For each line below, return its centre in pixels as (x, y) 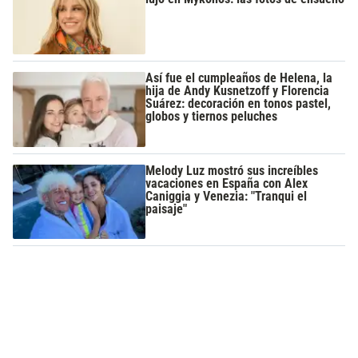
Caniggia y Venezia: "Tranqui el (227, 196)
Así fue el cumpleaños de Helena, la (239, 78)
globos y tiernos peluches (212, 117)
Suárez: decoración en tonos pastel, (239, 104)
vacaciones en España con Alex (227, 183)
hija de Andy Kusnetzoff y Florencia (238, 91)
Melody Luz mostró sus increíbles (232, 170)
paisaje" (167, 209)
